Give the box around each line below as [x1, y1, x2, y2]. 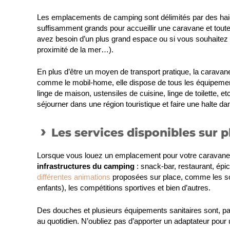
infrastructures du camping [37, 162, 135, 171]
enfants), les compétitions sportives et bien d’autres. [37, 183, 210, 193]
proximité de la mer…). [37, 45, 113, 54]
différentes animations [37, 172, 110, 182]
